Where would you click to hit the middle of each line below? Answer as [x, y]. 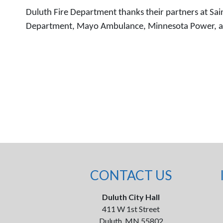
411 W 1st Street [131, 209]
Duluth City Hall [131, 197]
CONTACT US [131, 175]
